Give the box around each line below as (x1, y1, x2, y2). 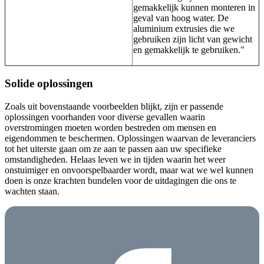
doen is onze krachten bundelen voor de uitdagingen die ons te (5, 175, 236, 186)
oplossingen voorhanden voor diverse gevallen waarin (5, 111, 205, 122)
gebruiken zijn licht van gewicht (133, 34, 252, 45)
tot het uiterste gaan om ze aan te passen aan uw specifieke (5, 143, 222, 154)
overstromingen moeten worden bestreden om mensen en (5, 122, 216, 133)
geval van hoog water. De (133, 13, 229, 24)
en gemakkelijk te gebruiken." (133, 45, 245, 55)
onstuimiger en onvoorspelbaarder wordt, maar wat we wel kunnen (5, 164, 253, 175)
